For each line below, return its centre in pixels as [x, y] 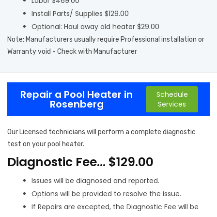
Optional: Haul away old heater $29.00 [95, 26]
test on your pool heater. [46, 144]
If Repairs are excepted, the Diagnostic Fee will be [115, 207]
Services [172, 104]
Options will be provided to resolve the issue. [106, 194]
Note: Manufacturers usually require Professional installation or [106, 39]
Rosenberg [77, 104]
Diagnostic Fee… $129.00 [80, 162]
